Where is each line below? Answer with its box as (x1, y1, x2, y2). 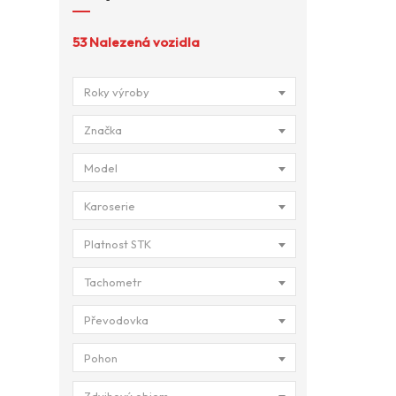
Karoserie (84, 199, 135, 213)
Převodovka (84, 313, 148, 327)
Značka (84, 123, 122, 137)
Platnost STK (84, 237, 151, 251)
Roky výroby (84, 85, 149, 99)
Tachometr (84, 275, 141, 289)
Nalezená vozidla (89, 34, 200, 50)
